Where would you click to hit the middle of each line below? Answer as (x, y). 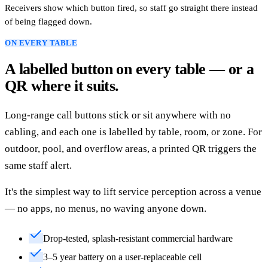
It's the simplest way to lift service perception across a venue (133, 192)
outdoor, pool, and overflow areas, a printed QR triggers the (131, 148)
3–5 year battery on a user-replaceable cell (122, 257)
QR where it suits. (62, 86)
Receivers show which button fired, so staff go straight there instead (131, 7)
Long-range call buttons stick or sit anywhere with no (118, 115)
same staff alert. (38, 165)
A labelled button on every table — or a (130, 69)
